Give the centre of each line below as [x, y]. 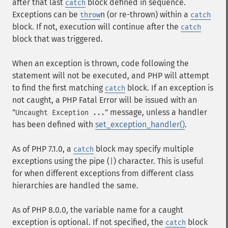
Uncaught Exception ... [60, 113]
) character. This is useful [159, 161]
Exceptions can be [46, 15]
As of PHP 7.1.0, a [43, 149]
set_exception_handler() [140, 124]
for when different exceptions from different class [103, 173]
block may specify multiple [144, 149]
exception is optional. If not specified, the [89, 222]
